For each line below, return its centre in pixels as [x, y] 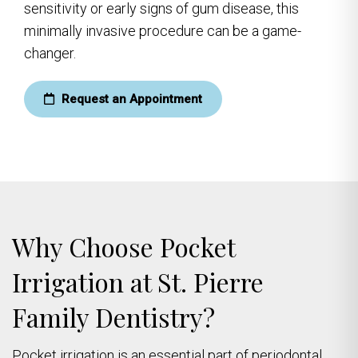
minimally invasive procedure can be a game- [163, 30]
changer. [50, 53]
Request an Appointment [130, 99]
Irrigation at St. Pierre [138, 281]
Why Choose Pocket [123, 246]
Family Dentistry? [113, 316]
